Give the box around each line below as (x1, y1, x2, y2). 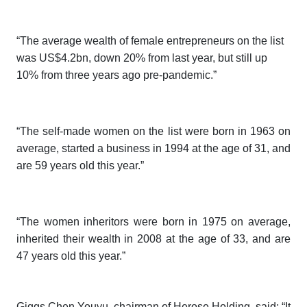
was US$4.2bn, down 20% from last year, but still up (16, 52, 267, 64)
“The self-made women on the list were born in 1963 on (16, 125, 291, 138)
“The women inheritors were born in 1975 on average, (16, 216, 291, 228)
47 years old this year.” (16, 250, 125, 262)
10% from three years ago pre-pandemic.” (16, 69, 217, 82)
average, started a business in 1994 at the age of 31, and (16, 143, 291, 155)
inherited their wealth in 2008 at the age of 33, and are (16, 233, 291, 245)
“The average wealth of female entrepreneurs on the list (16, 35, 284, 47)
